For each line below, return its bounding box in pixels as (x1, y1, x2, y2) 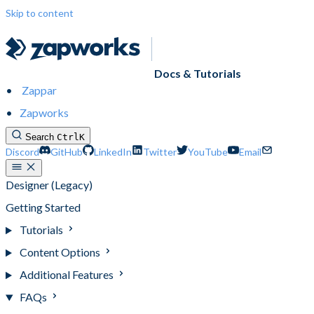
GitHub (50, 146, 83, 158)
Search (25, 132, 54, 143)
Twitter (143, 146, 177, 158)
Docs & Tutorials (154, 67, 241, 81)
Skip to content (6, 7, 74, 19)
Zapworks (20, 106, 69, 120)
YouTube (188, 146, 228, 158)
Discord (6, 146, 39, 158)
